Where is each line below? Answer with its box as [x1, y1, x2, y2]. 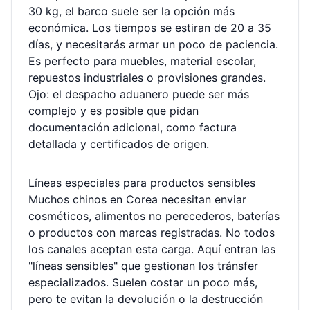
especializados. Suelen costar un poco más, [28, 275, 257, 289]
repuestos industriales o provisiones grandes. [28, 71, 266, 84]
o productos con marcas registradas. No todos [28, 226, 275, 239]
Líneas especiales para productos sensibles [28, 176, 255, 190]
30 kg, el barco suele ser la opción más [28, 4, 235, 18]
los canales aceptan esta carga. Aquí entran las [28, 242, 275, 256]
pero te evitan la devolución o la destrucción [28, 292, 263, 306]
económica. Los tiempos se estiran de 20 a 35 [28, 21, 271, 35]
